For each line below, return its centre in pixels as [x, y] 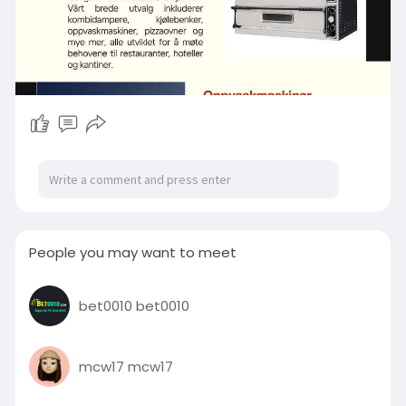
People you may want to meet [132, 252]
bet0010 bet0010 [134, 305]
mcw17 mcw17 [126, 366]
